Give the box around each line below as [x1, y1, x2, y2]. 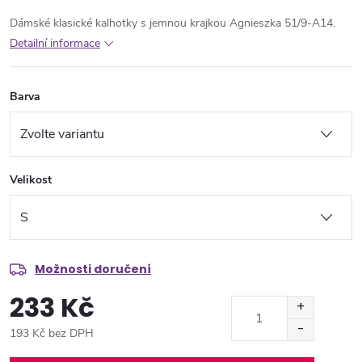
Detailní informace [10, 35, 100, 51]
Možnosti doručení [35, 260, 151, 277]
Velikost [10, 171, 52, 187]
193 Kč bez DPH [10, 325, 94, 341]
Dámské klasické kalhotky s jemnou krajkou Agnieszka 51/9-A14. [10, 15, 335, 31]
